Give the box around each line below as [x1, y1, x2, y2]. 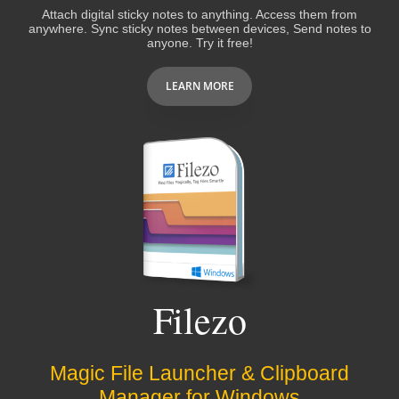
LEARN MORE [165, 78, 234, 94]
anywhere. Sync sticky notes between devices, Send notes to [28, 20, 371, 36]
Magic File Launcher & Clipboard [50, 362, 349, 386]
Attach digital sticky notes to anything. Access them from [42, 6, 357, 21]
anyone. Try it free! [146, 35, 253, 50]
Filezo [152, 295, 247, 346]
